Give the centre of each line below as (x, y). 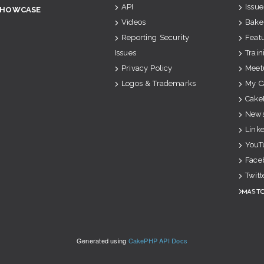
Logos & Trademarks (159, 84)
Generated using (102, 241)
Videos (134, 22)
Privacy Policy (147, 68)
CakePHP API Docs (158, 241)
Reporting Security (156, 38)
